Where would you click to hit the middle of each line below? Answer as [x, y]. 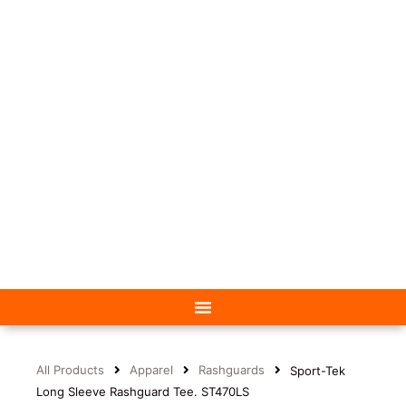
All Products [70, 370]
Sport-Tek [318, 370]
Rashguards [232, 370]
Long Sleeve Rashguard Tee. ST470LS [143, 391]
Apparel [151, 370]
